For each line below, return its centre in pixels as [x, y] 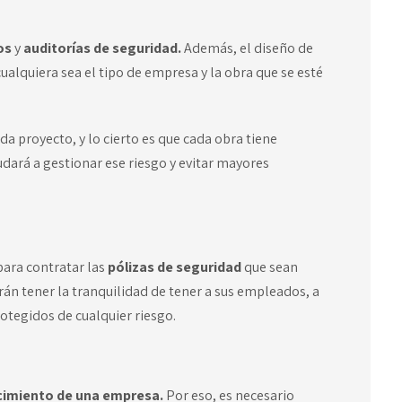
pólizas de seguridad [175, 267]
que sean [271, 267]
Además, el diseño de [248, 48]
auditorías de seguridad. [102, 48]
